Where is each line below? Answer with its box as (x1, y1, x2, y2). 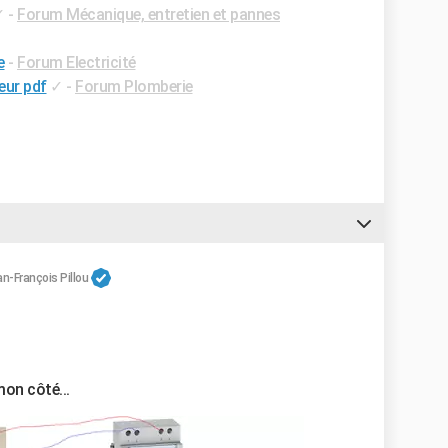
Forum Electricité (17, 53, 136, 72)
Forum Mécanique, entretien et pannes (17, 5, 280, 24)
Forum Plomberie (75, 77, 193, 96)
